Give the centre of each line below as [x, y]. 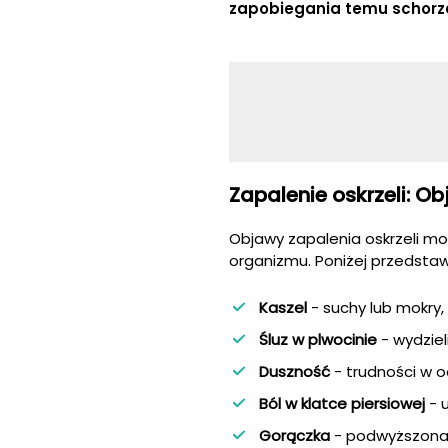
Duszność [294, 372]
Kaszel [285, 308]
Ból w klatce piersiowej [342, 404]
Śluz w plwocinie [318, 340]
